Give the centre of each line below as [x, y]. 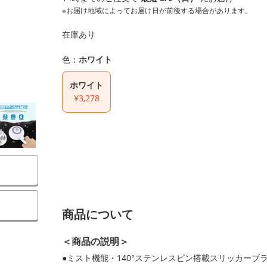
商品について [98, 214]
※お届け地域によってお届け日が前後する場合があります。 [157, 10]
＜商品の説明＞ [95, 241]
